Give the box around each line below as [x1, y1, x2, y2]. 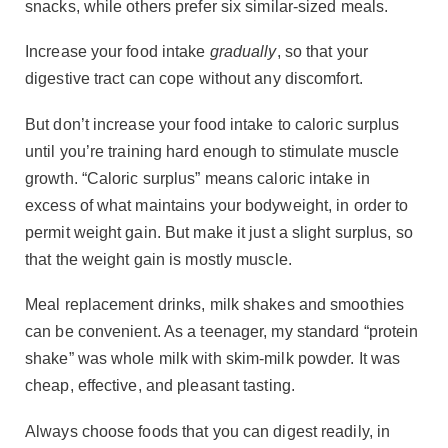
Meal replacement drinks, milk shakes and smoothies [25, 296, 405, 314]
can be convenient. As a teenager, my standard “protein [25, 323, 419, 341]
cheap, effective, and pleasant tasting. [25, 377, 295, 395]
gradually [209, 43, 277, 61]
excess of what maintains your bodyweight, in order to [25, 196, 409, 214]
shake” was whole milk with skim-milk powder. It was [25, 350, 401, 368]
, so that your [276, 43, 368, 61]
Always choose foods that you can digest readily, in [25, 422, 391, 440]
